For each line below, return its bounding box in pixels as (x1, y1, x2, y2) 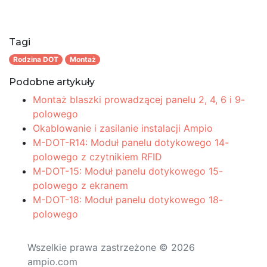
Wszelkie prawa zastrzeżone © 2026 (27, 241, 195, 254)
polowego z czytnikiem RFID (33, 151, 162, 163)
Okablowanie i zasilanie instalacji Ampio (33, 122, 213, 135)
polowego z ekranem (33, 179, 128, 192)
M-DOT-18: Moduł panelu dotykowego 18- (33, 194, 223, 206)
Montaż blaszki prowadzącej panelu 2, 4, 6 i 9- (33, 94, 245, 106)
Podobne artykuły (9, 76, 95, 88)
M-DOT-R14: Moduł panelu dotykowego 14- (33, 136, 229, 149)
